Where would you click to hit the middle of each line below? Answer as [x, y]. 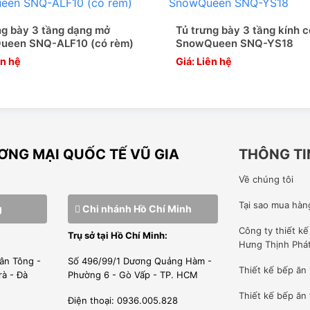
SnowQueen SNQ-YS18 [234, 43]
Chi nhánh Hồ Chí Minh [136, 208]
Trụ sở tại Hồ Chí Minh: [117, 235]
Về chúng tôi [266, 179]
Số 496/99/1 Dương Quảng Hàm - [139, 261]
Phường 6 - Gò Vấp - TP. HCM [133, 274]
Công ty [257, 230]
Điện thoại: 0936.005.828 [122, 300]
